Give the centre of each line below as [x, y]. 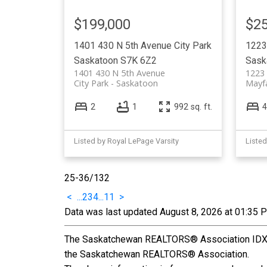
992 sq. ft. [193, 107]
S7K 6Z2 [138, 60]
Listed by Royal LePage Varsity [126, 141]
